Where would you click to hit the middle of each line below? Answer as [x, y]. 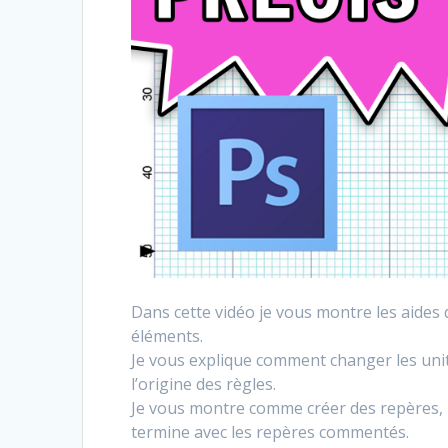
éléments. [167, 336]
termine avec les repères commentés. [270, 432]
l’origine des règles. [204, 384]
